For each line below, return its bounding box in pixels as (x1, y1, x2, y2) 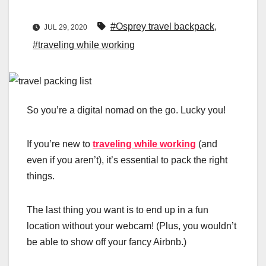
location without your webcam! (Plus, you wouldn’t (27, 221, 236, 232)
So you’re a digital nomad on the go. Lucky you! (27, 105, 226, 116)
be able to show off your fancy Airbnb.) (27, 237, 186, 248)
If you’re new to (27, 139, 93, 150)
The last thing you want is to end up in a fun (27, 205, 208, 216)
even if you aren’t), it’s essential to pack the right (27, 155, 227, 166)
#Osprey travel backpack (110, 21, 214, 32)
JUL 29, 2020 (42, 23, 89, 32)
